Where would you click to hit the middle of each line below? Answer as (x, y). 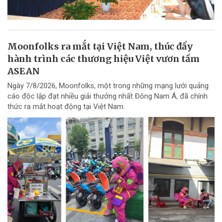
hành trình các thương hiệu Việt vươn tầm (104, 59)
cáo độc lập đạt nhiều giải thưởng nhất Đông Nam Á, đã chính (108, 96)
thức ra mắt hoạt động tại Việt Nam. (66, 107)
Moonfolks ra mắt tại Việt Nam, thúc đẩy (100, 47)
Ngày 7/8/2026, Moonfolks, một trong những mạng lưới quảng (108, 86)
